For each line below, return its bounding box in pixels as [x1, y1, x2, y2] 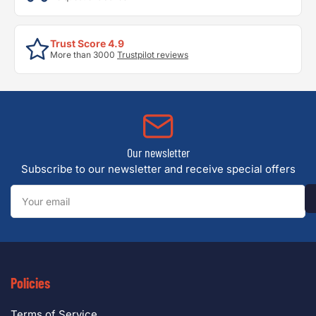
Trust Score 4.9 [50, 37, 124, 50]
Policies [11, 274, 50, 292]
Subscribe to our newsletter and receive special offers [20, 162, 296, 176]
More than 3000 [50, 49, 117, 61]
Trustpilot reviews [117, 49, 188, 61]
